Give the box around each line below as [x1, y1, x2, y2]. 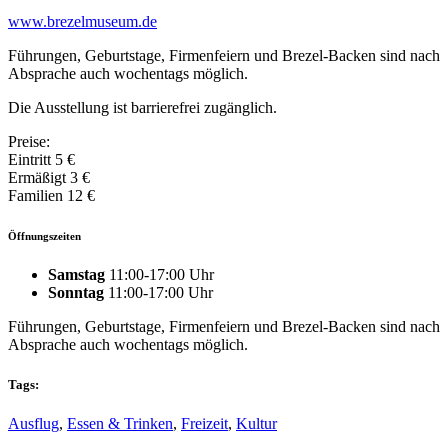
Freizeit [181, 414, 228, 432]
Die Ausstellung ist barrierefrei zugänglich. [8, 98, 277, 116]
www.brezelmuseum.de [8, 12, 157, 30]
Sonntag [48, 284, 108, 302]
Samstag [48, 266, 109, 284]
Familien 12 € [8, 186, 95, 204]
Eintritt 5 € [8, 150, 75, 168]
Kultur [236, 414, 277, 432]
